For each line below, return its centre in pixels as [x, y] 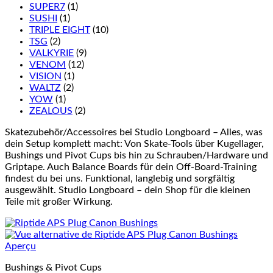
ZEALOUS [51, 111]
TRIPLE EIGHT [60, 30]
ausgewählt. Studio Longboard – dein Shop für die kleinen [128, 190]
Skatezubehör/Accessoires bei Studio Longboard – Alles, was [134, 132]
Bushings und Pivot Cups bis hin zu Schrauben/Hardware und [136, 155]
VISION [45, 76]
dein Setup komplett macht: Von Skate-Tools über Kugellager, [134, 144]
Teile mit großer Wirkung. [59, 202]
